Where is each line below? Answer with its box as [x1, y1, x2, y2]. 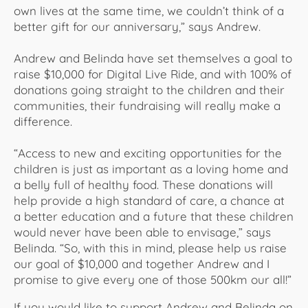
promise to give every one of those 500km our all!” [14, 272, 291, 287]
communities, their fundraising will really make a [14, 98, 280, 113]
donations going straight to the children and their [14, 82, 285, 97]
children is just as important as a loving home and [14, 161, 288, 176]
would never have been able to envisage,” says [14, 224, 271, 239]
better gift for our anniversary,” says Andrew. [14, 19, 267, 34]
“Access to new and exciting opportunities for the [14, 145, 282, 160]
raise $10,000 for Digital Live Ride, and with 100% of [14, 66, 291, 81]
